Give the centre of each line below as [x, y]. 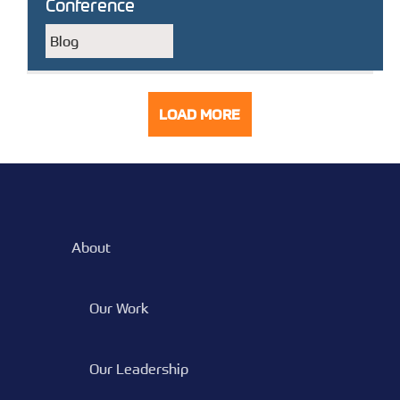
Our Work [119, 308]
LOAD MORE [200, 114]
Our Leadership [139, 369]
